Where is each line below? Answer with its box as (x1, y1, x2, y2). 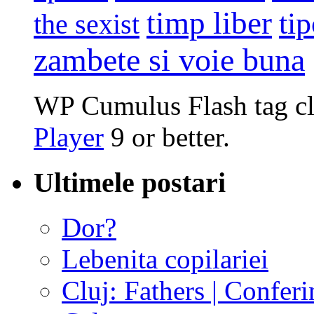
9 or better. (104, 121, 230, 152)
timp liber (146, 5, 272, 41)
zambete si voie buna (34, 41, 305, 78)
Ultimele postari (34, 166, 226, 198)
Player (34, 121, 104, 152)
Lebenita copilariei (62, 244, 268, 275)
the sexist (34, 8, 139, 40)
